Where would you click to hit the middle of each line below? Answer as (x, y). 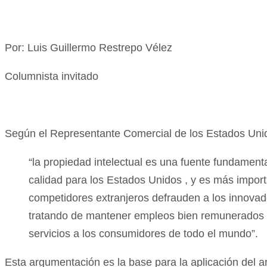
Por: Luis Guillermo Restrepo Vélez (89, 47)
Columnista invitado (52, 76)
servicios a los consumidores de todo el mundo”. (143, 233)
